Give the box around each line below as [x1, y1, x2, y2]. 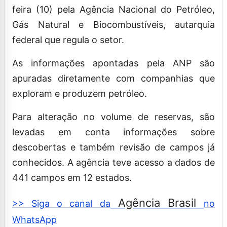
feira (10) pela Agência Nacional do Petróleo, [12, 4, 215, 15]
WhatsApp [12, 214, 57, 225]
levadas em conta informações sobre [12, 126, 215, 137]
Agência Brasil [110, 196, 204, 209]
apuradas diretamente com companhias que [12, 72, 215, 84]
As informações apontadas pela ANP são [12, 57, 215, 68]
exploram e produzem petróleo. [12, 88, 149, 99]
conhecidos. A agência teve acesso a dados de [12, 157, 215, 168]
